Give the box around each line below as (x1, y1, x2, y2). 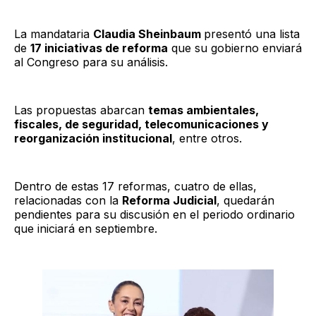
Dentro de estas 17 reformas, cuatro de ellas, (14, 178, 257, 193)
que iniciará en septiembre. (14, 221, 157, 236)
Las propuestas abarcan (14, 102, 148, 117)
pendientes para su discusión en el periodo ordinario (14, 207, 295, 221)
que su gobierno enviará (168, 40, 302, 55)
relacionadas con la (14, 193, 122, 207)
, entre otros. (172, 130, 242, 145)
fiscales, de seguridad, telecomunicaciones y (14, 116, 269, 131)
